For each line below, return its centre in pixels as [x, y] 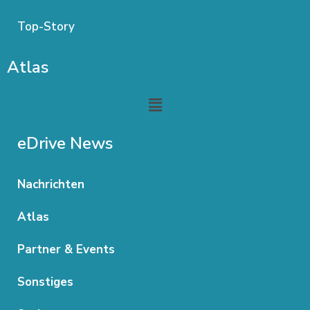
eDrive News [65, 143]
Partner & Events [66, 249]
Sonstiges [45, 282]
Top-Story [46, 27]
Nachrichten [51, 184]
